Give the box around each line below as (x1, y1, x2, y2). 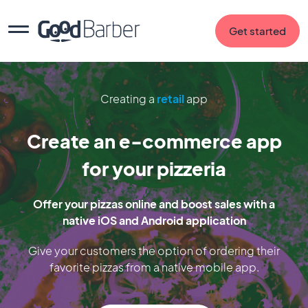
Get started (229, 24, 286, 37)
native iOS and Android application (62, 213, 246, 228)
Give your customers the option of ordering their (28, 243, 280, 258)
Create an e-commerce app (26, 129, 282, 153)
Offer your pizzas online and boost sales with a (33, 197, 275, 211)
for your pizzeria (82, 157, 226, 180)
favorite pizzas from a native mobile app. (49, 260, 259, 274)
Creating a (100, 91, 157, 106)
